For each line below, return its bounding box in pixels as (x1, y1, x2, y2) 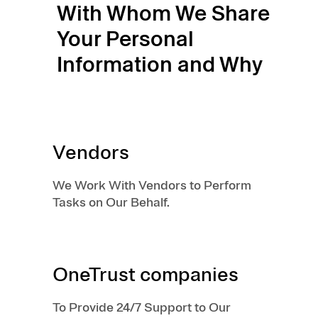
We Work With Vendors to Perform (53, 177, 251, 193)
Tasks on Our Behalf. (53, 194, 170, 210)
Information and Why (57, 49, 263, 79)
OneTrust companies (53, 262, 238, 287)
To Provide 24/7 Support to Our (53, 300, 231, 315)
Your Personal (57, 23, 194, 54)
